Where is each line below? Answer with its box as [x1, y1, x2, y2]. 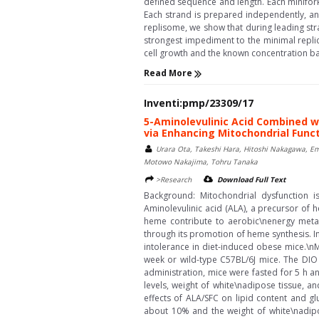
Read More [144, 67, 194, 80]
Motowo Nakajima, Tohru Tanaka [144, 156, 258, 167]
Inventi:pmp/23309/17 [144, 95, 253, 110]
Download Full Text [217, 174, 286, 184]
